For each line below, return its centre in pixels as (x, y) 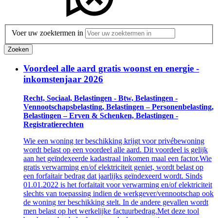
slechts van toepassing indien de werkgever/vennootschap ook (118, 194)
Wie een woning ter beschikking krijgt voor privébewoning (114, 141)
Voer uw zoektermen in (47, 33)
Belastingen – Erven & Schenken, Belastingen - (101, 116)
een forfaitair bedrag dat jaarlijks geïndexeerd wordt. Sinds (113, 176)
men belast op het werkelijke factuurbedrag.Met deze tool (111, 211)
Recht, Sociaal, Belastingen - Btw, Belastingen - (100, 98)
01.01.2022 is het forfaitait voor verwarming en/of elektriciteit (118, 185)
